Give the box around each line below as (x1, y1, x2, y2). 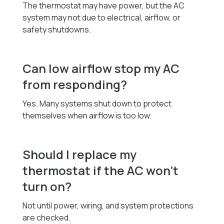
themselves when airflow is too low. (22, 110, 152, 121)
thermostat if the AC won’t (22, 162, 179, 179)
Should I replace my (22, 146, 137, 163)
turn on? (22, 178, 72, 195)
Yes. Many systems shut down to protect (22, 98, 172, 109)
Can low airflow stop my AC (22, 60, 180, 77)
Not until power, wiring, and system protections (22, 200, 194, 211)
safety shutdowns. (22, 24, 91, 35)
